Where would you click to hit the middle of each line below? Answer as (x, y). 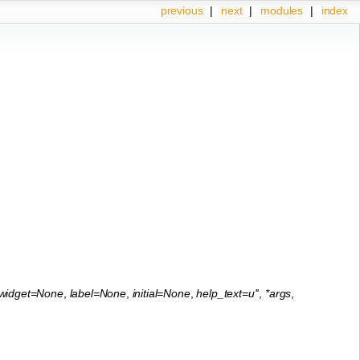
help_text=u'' (228, 293)
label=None (98, 293)
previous (182, 10)
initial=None (161, 293)
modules (282, 10)
